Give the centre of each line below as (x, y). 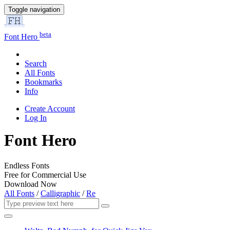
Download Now (31, 184)
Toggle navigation (34, 9)
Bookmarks (43, 82)
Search (36, 64)
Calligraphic (60, 193)
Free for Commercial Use (45, 175)
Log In (36, 118)
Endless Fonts (27, 165)
